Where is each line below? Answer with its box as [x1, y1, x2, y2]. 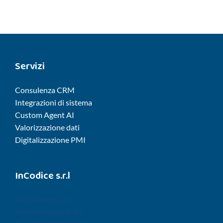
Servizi [15, 58, 45, 75]
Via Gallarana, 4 [15, 195, 69, 205]
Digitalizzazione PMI [15, 135, 86, 145]
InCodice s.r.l [15, 168, 70, 184]
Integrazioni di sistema [15, 98, 92, 108]
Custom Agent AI [15, 110, 74, 120]
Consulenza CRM [15, 85, 75, 95]
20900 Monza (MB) [15, 207, 82, 217]
